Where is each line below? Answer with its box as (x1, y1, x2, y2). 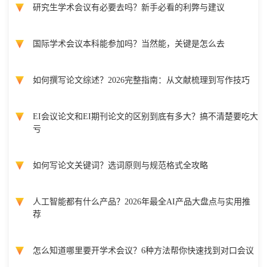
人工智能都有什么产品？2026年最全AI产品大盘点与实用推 (33, 197, 250, 206)
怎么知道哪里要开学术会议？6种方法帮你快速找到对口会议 (33, 246, 254, 255)
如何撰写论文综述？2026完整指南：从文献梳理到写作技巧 (33, 75, 250, 85)
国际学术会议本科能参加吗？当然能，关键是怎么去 (33, 39, 225, 48)
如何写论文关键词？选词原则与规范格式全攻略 (33, 160, 208, 170)
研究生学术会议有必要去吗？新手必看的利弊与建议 (33, 2, 225, 12)
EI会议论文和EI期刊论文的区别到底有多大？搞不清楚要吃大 (33, 111, 258, 121)
